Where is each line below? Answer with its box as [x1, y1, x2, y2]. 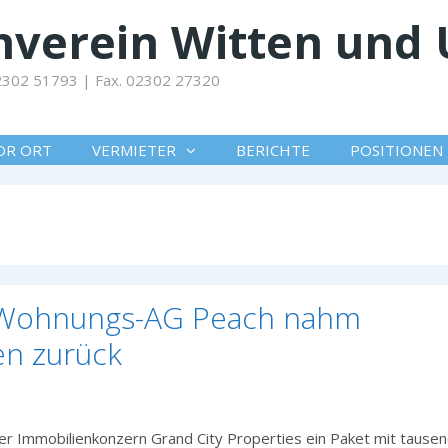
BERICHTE [236, 140, 310, 160]
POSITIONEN [350, 140, 443, 160]
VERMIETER [92, 140, 176, 160]
